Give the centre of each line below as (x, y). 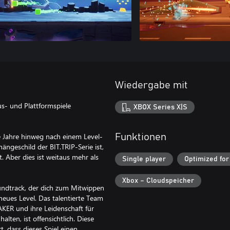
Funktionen (141, 137)
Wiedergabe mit (151, 85)
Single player (144, 159)
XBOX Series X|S (161, 107)
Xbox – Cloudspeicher (158, 180)
